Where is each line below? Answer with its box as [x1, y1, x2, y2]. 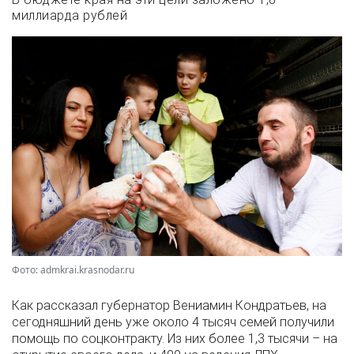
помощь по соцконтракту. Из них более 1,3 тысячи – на [12, 331, 337, 347]
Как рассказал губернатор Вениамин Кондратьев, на [12, 298, 326, 314]
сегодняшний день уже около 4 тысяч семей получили [12, 314, 334, 330]
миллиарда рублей [12, 7, 127, 23]
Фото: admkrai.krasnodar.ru [12, 263, 134, 277]
